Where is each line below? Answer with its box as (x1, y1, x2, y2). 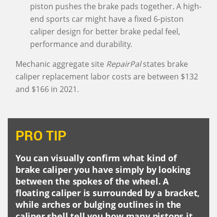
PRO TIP (15, 126, 66, 144)
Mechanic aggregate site (15, 59, 106, 69)
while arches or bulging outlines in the (15, 199, 182, 210)
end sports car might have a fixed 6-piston (30, 14, 184, 24)
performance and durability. (30, 39, 132, 49)
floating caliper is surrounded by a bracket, (15, 187, 200, 199)
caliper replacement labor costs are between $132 (15, 71, 198, 82)
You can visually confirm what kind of (15, 152, 177, 164)
